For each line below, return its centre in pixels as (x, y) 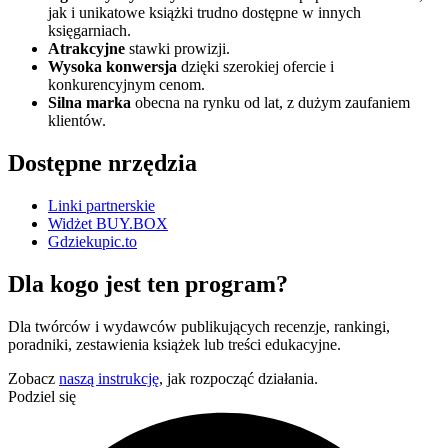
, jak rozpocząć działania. (238, 378)
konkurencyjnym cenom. (126, 85)
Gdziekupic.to (92, 241)
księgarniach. (89, 31)
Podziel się (42, 396)
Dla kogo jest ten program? (148, 283)
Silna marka (89, 103)
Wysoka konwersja (112, 67)
